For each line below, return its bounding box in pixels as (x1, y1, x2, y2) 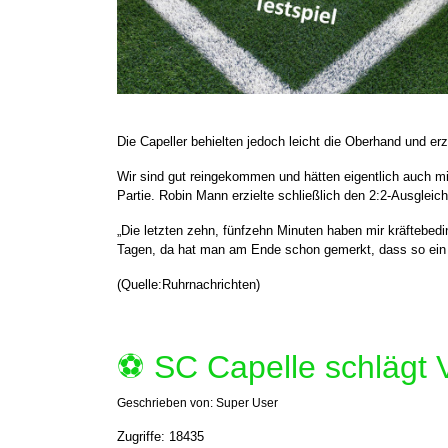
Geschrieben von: (117, 396, 216, 410)
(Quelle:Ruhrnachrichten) (117, 277, 260, 292)
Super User (216, 396, 278, 410)
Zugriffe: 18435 (117, 429, 204, 444)
